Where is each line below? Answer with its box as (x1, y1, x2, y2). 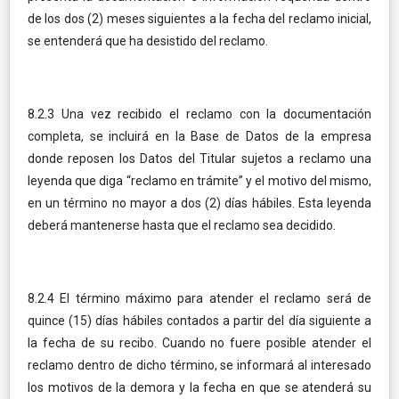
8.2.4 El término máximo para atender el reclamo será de (28, 290, 371, 305)
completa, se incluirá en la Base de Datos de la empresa (28, 128, 371, 143)
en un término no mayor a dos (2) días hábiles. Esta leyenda (28, 195, 371, 210)
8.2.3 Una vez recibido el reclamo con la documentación (28, 106, 371, 121)
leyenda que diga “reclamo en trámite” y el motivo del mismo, (28, 173, 371, 188)
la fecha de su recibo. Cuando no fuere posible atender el (28, 335, 371, 350)
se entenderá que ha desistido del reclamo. (28, 33, 268, 48)
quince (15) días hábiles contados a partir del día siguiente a (28, 313, 371, 328)
